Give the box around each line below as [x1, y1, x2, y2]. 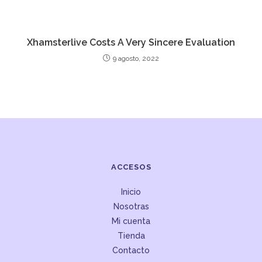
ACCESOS [111, 163, 151, 171]
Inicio [121, 187, 141, 196]
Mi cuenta [112, 216, 150, 226]
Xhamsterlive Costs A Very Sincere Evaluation [27, 37, 235, 48]
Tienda [117, 231, 145, 240]
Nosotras [113, 202, 149, 211]
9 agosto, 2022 [113, 54, 159, 63]
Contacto [112, 246, 150, 255]
